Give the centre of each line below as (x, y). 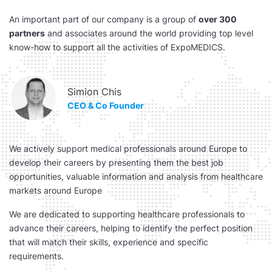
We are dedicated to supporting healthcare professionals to (127, 214)
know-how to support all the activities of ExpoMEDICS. (117, 47)
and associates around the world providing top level (149, 33)
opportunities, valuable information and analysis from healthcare (136, 176)
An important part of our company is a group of (104, 19)
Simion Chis (94, 91)
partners (27, 33)
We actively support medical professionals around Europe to (128, 148)
